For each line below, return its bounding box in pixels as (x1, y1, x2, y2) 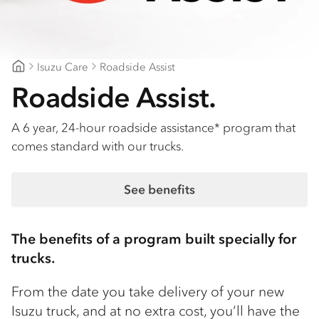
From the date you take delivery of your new (11, 283, 284, 301)
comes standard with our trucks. (11, 138, 187, 155)
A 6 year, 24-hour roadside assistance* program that (11, 120, 296, 136)
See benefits (124, 182, 195, 198)
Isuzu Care (37, 59, 88, 73)
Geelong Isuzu (11, 73, 83, 88)
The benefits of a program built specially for (11, 230, 296, 249)
